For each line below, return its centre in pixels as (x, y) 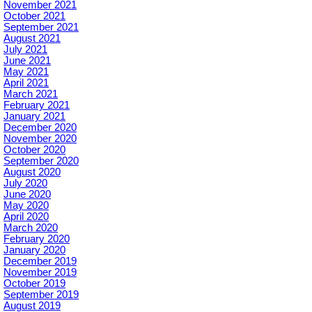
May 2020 (26, 206)
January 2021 (34, 117)
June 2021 (27, 61)
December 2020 (40, 128)
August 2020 (32, 172)
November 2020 (40, 139)
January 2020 (34, 250)
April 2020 (26, 217)
